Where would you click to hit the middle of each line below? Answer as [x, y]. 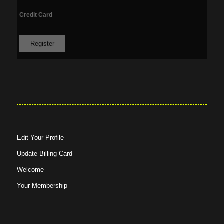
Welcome [30, 170]
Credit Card [36, 15]
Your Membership [42, 186]
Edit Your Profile [40, 138]
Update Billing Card [44, 154]
